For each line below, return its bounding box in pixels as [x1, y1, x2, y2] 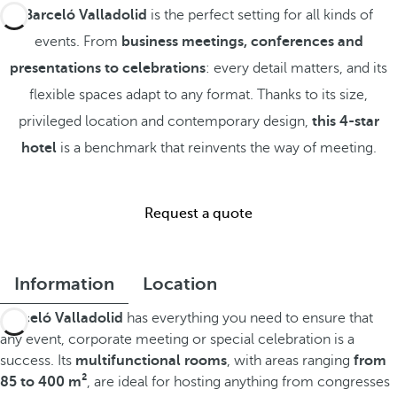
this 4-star [311, 113, 379, 129]
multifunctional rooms [75, 353, 227, 369]
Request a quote [144, 206, 253, 222]
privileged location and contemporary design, [18, 113, 312, 129]
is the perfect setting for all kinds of [147, 7, 373, 23]
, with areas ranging [227, 353, 354, 369]
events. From [34, 34, 121, 50]
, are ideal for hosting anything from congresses [87, 374, 390, 390]
